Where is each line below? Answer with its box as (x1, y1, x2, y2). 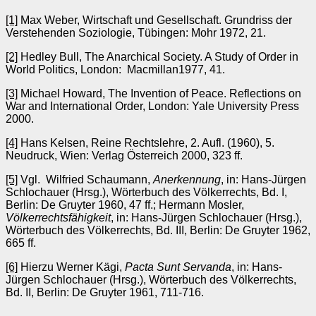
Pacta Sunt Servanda (125, 260, 231, 273)
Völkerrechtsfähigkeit (6, 211, 111, 224)
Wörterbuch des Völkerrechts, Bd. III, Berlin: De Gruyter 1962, (6, 224, 310, 236)
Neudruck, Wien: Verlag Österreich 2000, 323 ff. (6, 149, 243, 162)
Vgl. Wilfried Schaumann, (18, 173, 153, 186)
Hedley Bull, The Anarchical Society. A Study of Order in (18, 50, 298, 63)
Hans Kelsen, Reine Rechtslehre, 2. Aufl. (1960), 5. (18, 136, 274, 149)
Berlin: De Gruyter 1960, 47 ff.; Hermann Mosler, (6, 198, 244, 211)
